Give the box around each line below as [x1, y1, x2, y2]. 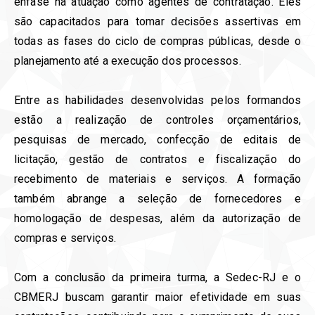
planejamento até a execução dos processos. [14, 53, 241, 67]
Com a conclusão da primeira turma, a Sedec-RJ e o [14, 270, 301, 284]
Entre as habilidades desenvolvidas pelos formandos [14, 93, 301, 107]
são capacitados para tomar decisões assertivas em [14, 14, 301, 28]
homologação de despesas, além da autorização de [14, 211, 301, 225]
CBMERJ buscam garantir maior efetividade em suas [14, 290, 301, 304]
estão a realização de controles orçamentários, [14, 112, 301, 127]
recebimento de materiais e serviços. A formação [14, 172, 301, 186]
